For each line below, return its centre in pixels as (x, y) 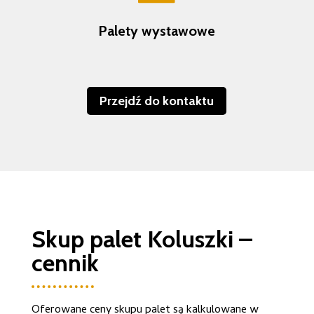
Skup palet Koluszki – (142, 239)
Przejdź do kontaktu (157, 101)
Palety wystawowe (157, 30)
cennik (65, 263)
